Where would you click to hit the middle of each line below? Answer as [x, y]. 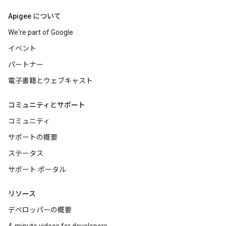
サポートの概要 [33, 137]
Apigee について [35, 16]
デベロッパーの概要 [40, 210]
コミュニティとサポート [47, 105]
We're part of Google [41, 32]
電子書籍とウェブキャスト [50, 81]
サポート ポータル [37, 169]
